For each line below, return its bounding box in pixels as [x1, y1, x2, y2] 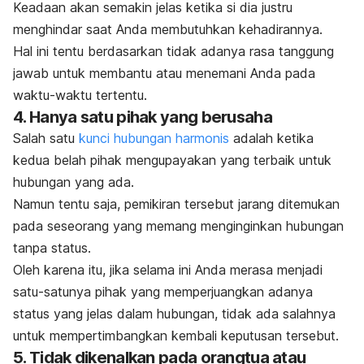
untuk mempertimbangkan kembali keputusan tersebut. [13, 327, 339, 344]
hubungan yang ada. [13, 174, 134, 191]
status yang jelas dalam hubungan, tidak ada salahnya [13, 305, 336, 323]
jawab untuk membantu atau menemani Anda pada [13, 65, 315, 82]
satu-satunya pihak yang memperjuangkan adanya [13, 284, 313, 301]
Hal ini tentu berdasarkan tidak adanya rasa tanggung [13, 43, 334, 60]
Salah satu [13, 130, 79, 147]
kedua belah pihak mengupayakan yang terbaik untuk [13, 152, 331, 169]
